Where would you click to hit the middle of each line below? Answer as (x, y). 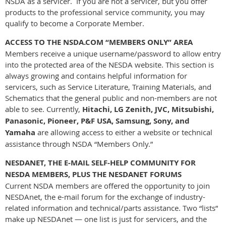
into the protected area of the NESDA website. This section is (109, 64)
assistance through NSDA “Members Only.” (79, 144)
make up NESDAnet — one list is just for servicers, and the (106, 219)
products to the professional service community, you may (105, 12)
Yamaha (20, 132)
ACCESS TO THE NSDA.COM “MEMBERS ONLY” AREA (99, 42)
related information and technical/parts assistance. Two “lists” (111, 208)
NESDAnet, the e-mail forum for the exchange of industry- (105, 196)
